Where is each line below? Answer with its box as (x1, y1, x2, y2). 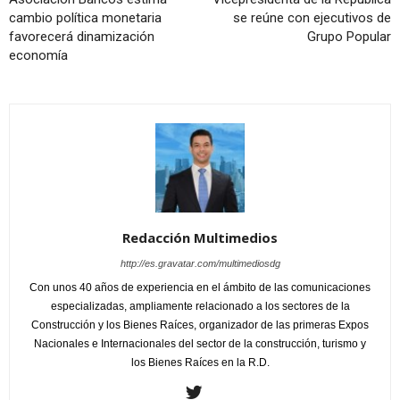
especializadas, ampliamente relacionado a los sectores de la (50, 300, 350, 313)
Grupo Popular (307, 29, 391, 46)
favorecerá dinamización (9, 29, 154, 46)
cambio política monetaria (9, 10, 162, 27)
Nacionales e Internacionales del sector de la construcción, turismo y (34, 337, 366, 351)
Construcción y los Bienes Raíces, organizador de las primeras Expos (31, 319, 369, 332)
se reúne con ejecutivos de (233, 10, 391, 27)
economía (9, 47, 68, 64)
